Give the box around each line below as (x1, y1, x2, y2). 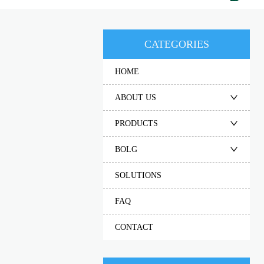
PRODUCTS (115, 118, 159, 128)
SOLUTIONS (115, 170, 162, 180)
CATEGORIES (144, 38, 209, 50)
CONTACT (115, 222, 154, 232)
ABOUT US (115, 93, 157, 102)
